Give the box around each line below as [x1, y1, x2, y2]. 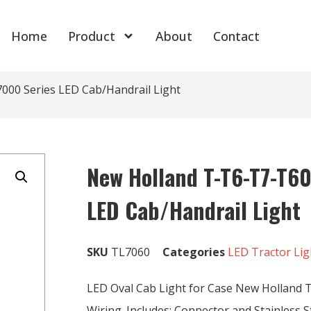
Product [68, 27, 116, 44]
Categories [162, 244, 225, 260]
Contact [213, 27, 260, 44]
